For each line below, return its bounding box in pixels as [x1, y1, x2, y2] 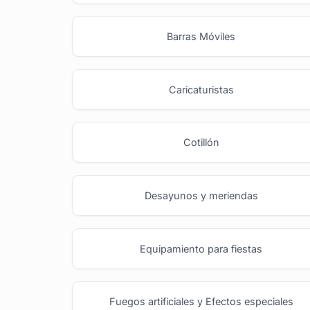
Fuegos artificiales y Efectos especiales [109, 295, 293, 308]
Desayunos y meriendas [144, 189, 258, 201]
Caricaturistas [168, 83, 234, 95]
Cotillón [183, 136, 219, 149]
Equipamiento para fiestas [140, 242, 263, 255]
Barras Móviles [167, 30, 236, 43]
